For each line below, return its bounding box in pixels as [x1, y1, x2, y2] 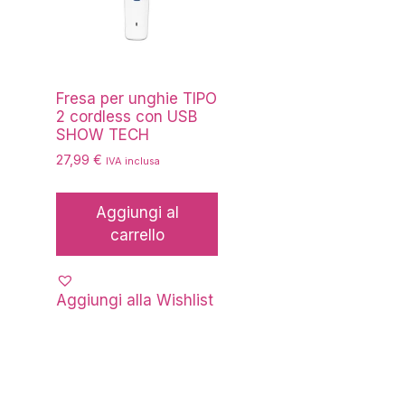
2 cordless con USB [56, 107, 197, 126]
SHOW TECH [56, 125, 149, 144]
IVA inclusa [106, 155, 160, 168]
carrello [109, 225, 165, 244]
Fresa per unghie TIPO [56, 89, 217, 108]
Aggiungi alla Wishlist [56, 290, 213, 309]
